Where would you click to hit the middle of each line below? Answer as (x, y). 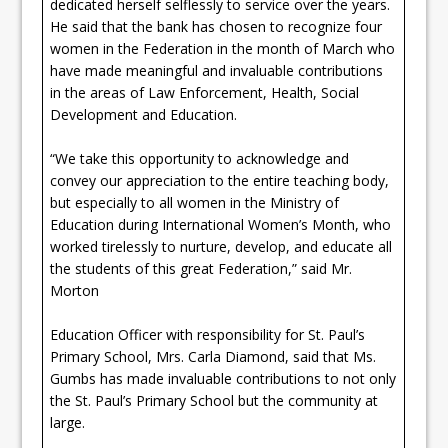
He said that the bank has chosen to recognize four (216, 26)
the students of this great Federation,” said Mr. (201, 268)
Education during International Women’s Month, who (221, 224)
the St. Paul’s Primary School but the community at (214, 400)
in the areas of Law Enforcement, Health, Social (205, 92)
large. (70, 422)
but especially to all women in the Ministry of (195, 202)
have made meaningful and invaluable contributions (217, 70)
